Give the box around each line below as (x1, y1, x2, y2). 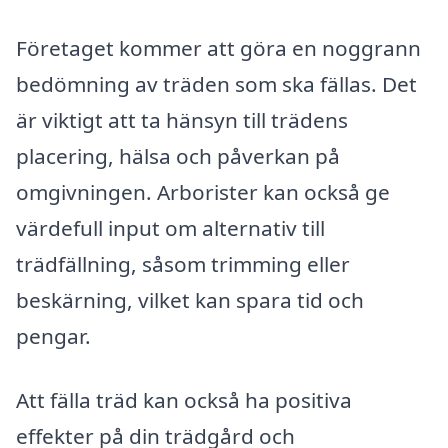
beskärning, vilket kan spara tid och (16, 286, 364, 315)
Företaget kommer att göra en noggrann (16, 34, 421, 63)
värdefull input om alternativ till (16, 214, 325, 243)
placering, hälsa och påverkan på (16, 142, 340, 171)
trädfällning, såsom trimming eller (16, 250, 350, 279)
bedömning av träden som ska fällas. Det (16, 70, 417, 99)
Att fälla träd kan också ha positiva (16, 385, 352, 414)
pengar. (16, 322, 91, 351)
